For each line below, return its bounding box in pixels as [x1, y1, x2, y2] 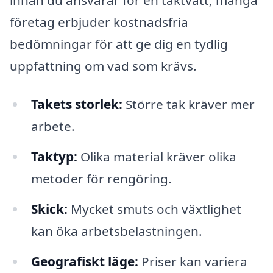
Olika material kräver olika [77, 148, 236, 166]
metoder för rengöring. [30, 170, 172, 188]
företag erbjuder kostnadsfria [10, 13, 188, 30]
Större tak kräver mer [122, 96, 255, 113]
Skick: [30, 200, 68, 218]
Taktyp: [30, 148, 77, 166]
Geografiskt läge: [30, 252, 138, 270]
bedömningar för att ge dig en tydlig [10, 35, 228, 52]
